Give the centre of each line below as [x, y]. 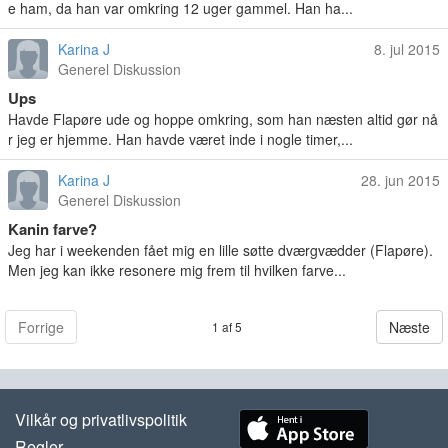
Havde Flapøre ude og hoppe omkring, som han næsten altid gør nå [223, 119]
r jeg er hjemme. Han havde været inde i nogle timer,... [180, 139]
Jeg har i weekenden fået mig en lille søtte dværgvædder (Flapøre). [220, 250]
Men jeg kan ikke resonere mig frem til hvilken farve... [177, 270]
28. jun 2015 [400, 180]
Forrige [41, 327]
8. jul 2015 [407, 49]
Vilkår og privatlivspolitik [101, 419]
